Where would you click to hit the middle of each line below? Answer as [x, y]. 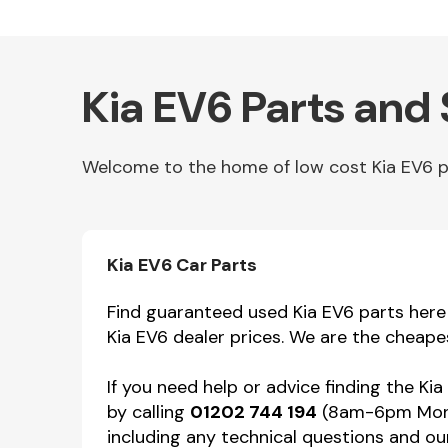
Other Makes [83, 249]
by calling [148, 412]
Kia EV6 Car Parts [182, 264]
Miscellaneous [89, 379]
